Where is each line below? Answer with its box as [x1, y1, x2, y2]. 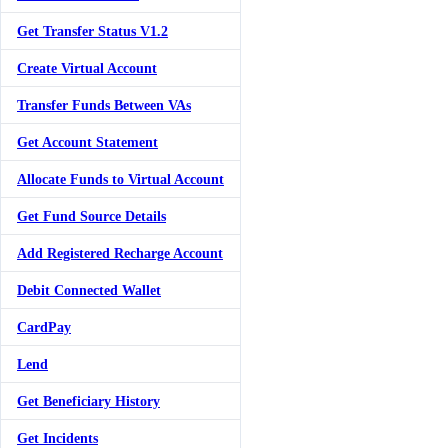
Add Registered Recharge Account [17, 244, 223, 261]
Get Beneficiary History [17, 392, 160, 409]
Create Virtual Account [17, 59, 157, 76]
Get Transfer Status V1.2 [17, 22, 168, 39]
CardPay [17, 318, 71, 335]
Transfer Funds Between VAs [17, 96, 191, 113]
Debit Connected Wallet [17, 281, 161, 298]
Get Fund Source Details [17, 207, 166, 224]
